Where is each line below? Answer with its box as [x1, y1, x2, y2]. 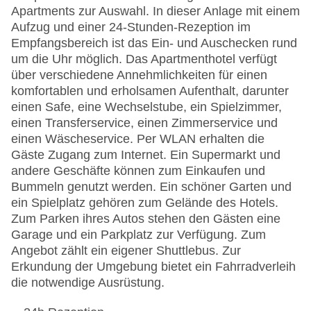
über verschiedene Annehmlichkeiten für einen [11, 68, 267, 83]
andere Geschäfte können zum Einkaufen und [11, 164, 265, 178]
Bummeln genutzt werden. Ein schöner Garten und [11, 180, 292, 194]
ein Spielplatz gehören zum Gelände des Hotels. [11, 196, 278, 210]
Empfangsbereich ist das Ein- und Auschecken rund [11, 36, 297, 51]
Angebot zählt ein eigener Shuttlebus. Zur [11, 244, 241, 258]
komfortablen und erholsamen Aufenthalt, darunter [11, 84, 289, 99]
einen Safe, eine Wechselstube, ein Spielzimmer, [11, 100, 282, 115]
